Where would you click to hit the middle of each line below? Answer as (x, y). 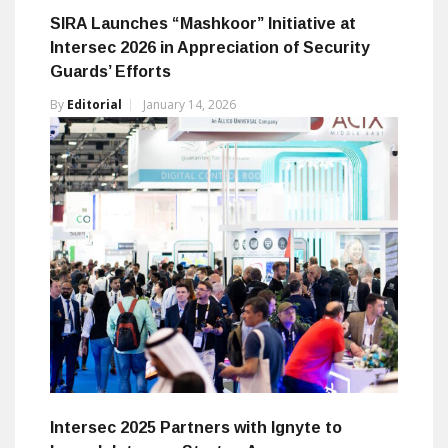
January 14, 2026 (189, 104)
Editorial (94, 104)
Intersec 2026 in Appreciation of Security (210, 47)
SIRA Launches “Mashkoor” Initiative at (203, 23)
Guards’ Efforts (110, 71)
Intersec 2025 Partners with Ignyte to (196, 427)
